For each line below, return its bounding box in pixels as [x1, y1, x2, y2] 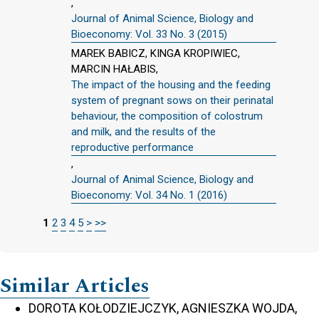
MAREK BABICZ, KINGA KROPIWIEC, [71, 47, 240, 60]
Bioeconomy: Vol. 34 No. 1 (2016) [71, 189, 227, 202]
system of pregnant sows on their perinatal [71, 94, 273, 107]
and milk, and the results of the [71, 125, 216, 138]
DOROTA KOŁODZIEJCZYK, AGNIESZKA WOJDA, [28, 300, 297, 315]
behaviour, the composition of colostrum [71, 110, 263, 122]
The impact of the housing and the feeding [71, 78, 271, 91]
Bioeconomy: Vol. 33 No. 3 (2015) [71, 28, 227, 41]
